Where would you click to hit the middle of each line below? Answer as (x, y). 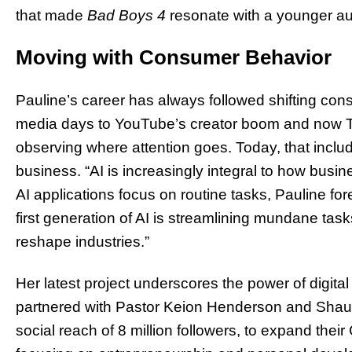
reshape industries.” (82, 241)
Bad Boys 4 (126, 16)
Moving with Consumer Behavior (174, 57)
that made (51, 16)
